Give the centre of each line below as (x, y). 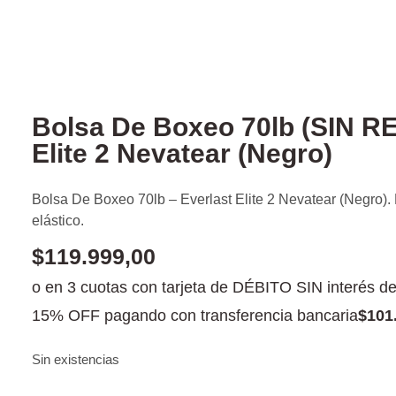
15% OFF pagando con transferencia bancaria (194, 316)
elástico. (57, 221)
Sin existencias (75, 360)
